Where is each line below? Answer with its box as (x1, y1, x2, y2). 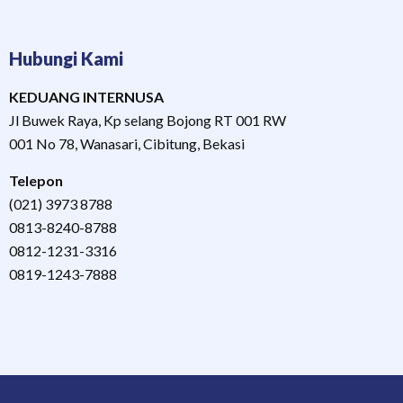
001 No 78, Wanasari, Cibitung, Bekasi (9, 135, 246, 153)
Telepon (9, 171, 64, 189)
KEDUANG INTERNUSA (9, 88, 165, 106)
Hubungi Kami (9, 48, 124, 70)
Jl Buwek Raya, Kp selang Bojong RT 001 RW (9, 112, 287, 130)
